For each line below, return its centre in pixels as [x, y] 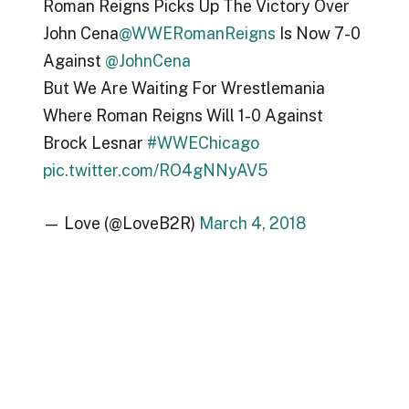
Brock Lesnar [94, 143]
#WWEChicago [203, 143]
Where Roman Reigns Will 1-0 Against [183, 116]
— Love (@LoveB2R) [121, 223]
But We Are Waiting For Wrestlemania [184, 89]
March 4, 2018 [252, 223]
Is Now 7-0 [318, 34]
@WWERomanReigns [197, 34]
